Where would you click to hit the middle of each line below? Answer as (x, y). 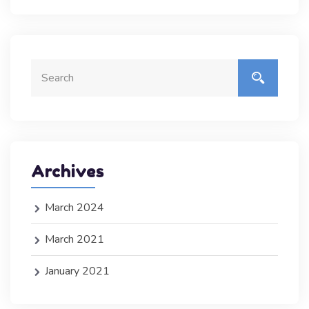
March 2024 (74, 208)
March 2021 (74, 239)
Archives (68, 171)
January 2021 (77, 271)
